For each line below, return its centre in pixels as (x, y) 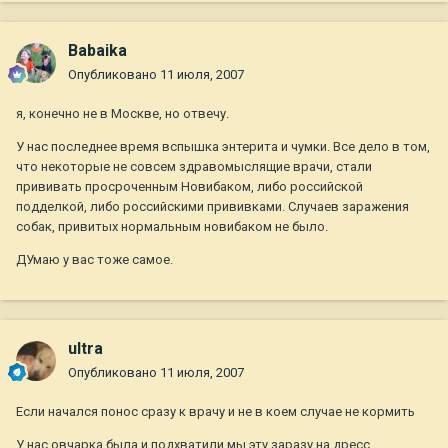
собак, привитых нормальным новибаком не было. (172, 227)
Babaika (97, 51)
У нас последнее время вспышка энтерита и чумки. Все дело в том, (223, 147)
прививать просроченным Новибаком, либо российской (189, 187)
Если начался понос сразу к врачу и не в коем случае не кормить (215, 412)
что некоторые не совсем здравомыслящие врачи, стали (194, 167)
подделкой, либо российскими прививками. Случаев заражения (212, 207)
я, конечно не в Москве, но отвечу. (122, 114)
